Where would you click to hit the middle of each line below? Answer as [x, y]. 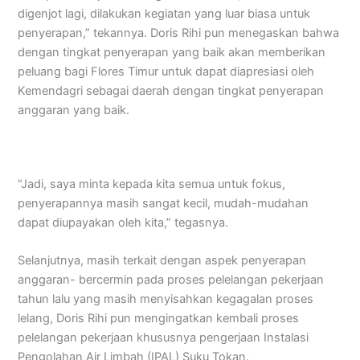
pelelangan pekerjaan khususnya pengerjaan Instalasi [164, 337]
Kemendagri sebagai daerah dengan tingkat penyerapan [171, 90]
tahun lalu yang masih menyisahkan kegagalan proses [166, 299]
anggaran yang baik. [74, 110]
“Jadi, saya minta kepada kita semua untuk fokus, [152, 184]
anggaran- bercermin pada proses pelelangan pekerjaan [171, 279]
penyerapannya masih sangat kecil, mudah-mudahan [164, 203]
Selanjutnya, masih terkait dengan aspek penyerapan [162, 260]
